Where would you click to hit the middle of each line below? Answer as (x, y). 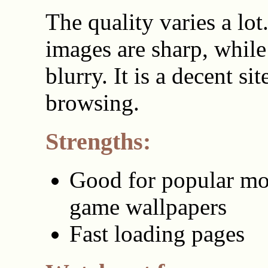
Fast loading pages (157, 234)
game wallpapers (148, 207)
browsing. (92, 102)
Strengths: (98, 141)
